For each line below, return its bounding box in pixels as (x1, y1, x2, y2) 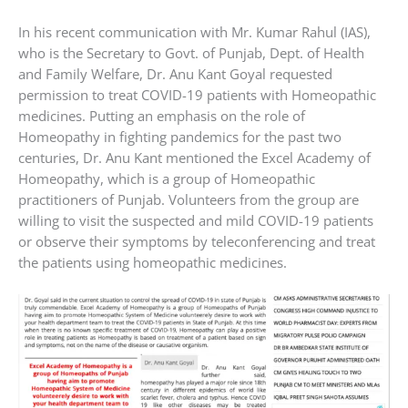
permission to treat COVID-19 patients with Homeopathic (18, 85, 376, 104)
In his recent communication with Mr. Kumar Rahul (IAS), (18, 22, 371, 41)
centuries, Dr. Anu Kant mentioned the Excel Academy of (18, 148, 371, 167)
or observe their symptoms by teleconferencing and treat (18, 231, 375, 250)
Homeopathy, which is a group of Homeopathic (18, 168, 315, 188)
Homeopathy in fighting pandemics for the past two (18, 127, 342, 146)
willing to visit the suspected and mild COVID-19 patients (18, 210, 373, 229)
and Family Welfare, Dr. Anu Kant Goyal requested (18, 64, 332, 83)
